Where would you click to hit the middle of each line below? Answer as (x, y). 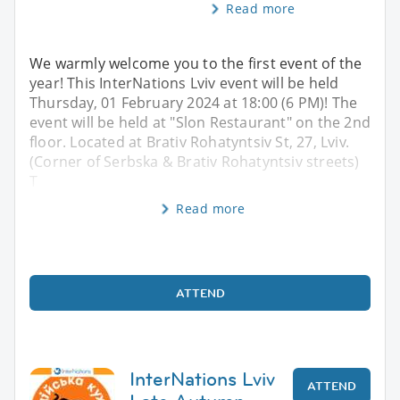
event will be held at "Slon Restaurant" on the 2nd (200, 122)
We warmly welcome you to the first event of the (196, 63)
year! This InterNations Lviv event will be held (184, 83)
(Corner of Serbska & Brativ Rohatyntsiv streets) (195, 161)
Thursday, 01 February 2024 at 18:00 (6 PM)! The (194, 102)
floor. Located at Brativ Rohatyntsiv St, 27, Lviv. (190, 142)
